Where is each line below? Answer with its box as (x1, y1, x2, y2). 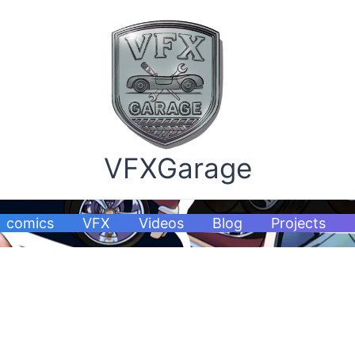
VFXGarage (103, 151, 252, 185)
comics (6, 214, 55, 231)
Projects (271, 214, 326, 231)
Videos (139, 214, 185, 231)
